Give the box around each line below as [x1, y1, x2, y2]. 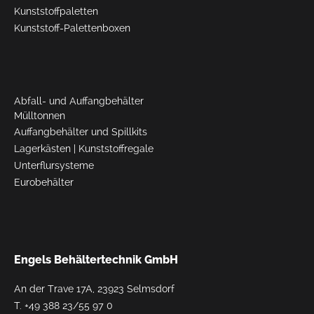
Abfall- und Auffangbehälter [14, 95, 144, 107]
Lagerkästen [14, 142, 71, 154]
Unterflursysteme [14, 159, 94, 171]
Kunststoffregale [78, 142, 153, 154]
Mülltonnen [14, 109, 65, 121]
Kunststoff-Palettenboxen [14, 22, 130, 34]
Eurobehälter [14, 176, 74, 188]
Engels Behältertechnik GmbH [14, 252, 178, 266]
